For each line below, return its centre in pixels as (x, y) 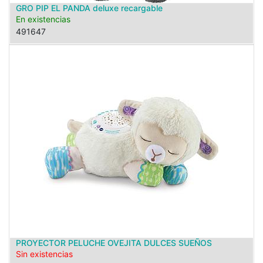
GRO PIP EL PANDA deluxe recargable (89, 8)
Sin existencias (44, 254)
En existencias (43, 19)
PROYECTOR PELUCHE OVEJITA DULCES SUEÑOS (114, 243)
